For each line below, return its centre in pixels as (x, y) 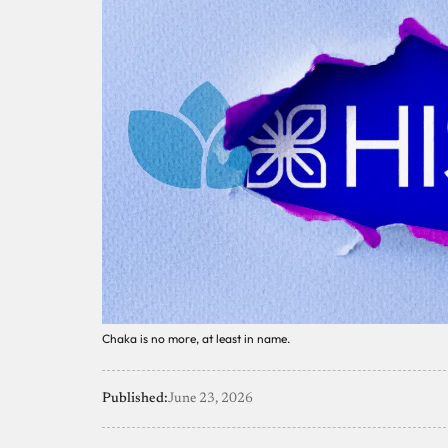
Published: (135, 399)
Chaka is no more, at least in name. (196, 339)
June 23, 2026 (210, 399)
